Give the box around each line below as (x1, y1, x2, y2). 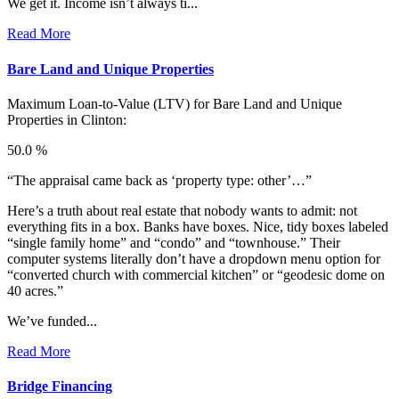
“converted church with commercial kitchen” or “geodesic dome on (7, 266, 385, 282)
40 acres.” (7, 282, 63, 298)
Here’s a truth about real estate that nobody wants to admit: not (7, 202, 357, 218)
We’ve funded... (7, 313, 97, 329)
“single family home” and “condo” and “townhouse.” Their (7, 234, 340, 250)
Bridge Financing (7, 379, 112, 395)
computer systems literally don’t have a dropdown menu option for (7, 250, 380, 266)
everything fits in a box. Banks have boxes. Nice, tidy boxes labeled (7, 218, 388, 234)
